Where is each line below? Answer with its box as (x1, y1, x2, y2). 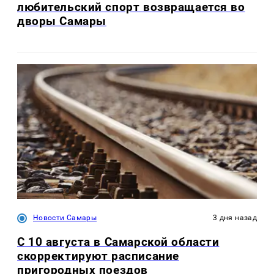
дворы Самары (17, 13, 106, 28)
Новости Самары (33, 213, 97, 223)
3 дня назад (213, 213, 257, 223)
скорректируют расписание (17, 249, 179, 264)
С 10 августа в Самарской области (17, 235, 220, 250)
